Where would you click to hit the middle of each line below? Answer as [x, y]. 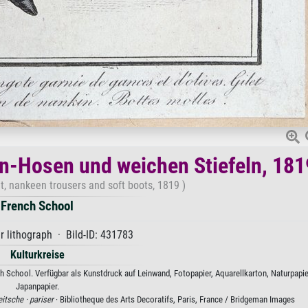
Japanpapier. [37, 286]
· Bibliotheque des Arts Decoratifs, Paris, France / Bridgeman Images [174, 299]
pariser [41, 299]
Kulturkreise [37, 255]
